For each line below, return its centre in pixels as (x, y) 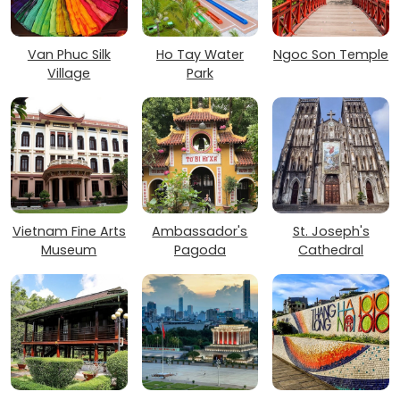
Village (69, 73)
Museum (69, 250)
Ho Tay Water (200, 54)
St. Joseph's (331, 231)
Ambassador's (200, 231)
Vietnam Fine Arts (69, 231)
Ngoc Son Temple (331, 54)
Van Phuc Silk (69, 54)
